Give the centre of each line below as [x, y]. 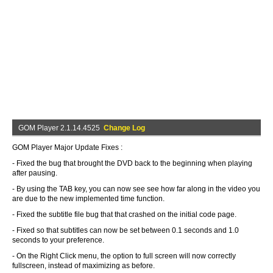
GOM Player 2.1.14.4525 [61, 128]
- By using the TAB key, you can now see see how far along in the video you [136, 189]
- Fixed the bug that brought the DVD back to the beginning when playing [132, 163]
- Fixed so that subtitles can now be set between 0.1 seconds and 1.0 [126, 230]
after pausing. [35, 173]
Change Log [124, 128]
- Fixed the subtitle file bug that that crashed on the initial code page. [124, 214]
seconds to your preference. [58, 240]
